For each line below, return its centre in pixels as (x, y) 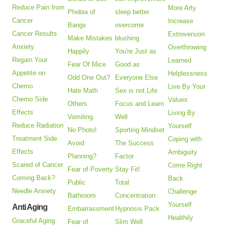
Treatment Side (35, 139)
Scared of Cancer (38, 165)
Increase (181, 21)
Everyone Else (137, 78)
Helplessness (188, 74)
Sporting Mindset (140, 130)
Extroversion (187, 34)
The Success (135, 143)
